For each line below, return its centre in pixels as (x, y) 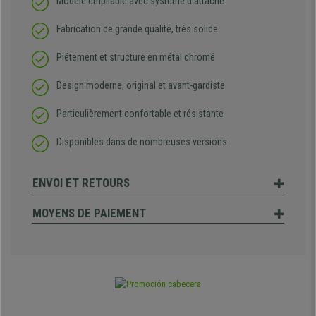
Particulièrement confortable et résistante (140, 114)
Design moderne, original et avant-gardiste (141, 86)
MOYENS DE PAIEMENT (89, 213)
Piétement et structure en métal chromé (136, 57)
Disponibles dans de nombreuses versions (142, 142)
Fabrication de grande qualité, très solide (137, 29)
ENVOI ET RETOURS (81, 183)
